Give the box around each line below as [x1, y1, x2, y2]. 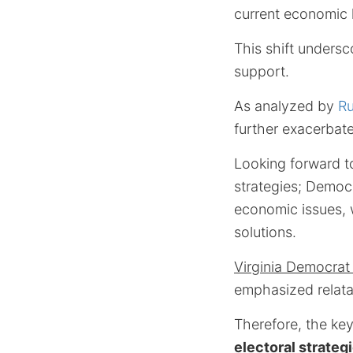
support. [234, 63, 289, 80]
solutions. [234, 224, 296, 240]
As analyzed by [234, 98, 338, 114]
